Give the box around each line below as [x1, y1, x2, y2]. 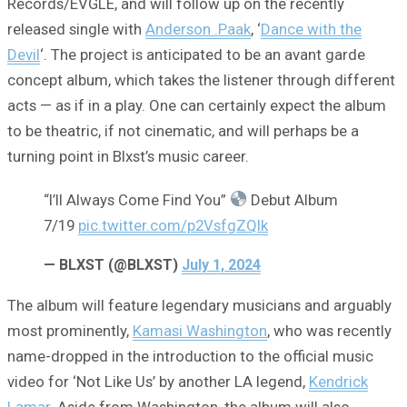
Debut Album [247, 190, 339, 209]
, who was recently [267, 321, 392, 340]
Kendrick [309, 372, 368, 391]
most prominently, [7, 321, 133, 340]
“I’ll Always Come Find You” [44, 190, 230, 209]
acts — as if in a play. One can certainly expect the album [7, 95, 386, 114]
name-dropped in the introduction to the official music [7, 346, 373, 365]
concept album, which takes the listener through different [7, 70, 395, 89]
